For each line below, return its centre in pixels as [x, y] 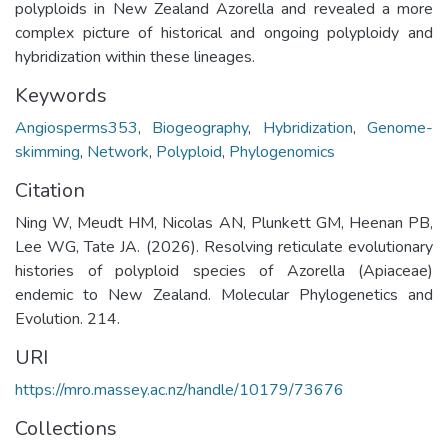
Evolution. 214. [67, 318]
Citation [50, 190]
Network [118, 151]
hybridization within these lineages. [135, 56]
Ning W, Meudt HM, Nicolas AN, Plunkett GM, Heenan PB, [224, 222]
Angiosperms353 [76, 127]
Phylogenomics [282, 151]
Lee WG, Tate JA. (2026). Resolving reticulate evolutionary [224, 246]
